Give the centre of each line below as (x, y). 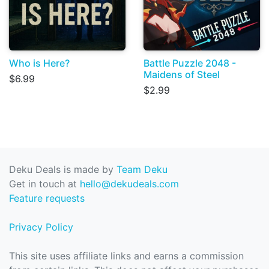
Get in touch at (44, 184)
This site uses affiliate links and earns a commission (126, 256)
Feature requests (47, 198)
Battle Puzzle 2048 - (190, 63)
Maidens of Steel (182, 75)
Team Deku (142, 170)
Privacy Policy (41, 227)
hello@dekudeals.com (129, 184)
